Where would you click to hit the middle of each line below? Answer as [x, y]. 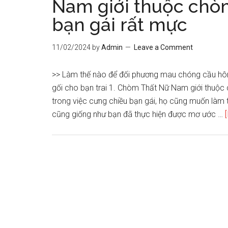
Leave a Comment [163, 47]
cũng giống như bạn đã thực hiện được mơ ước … [138, 114]
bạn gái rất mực [120, 24]
